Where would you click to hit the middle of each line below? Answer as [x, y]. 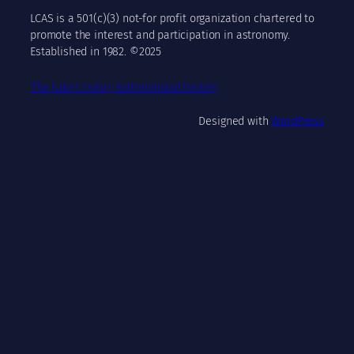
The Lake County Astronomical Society [124, 86]
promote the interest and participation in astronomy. [160, 35]
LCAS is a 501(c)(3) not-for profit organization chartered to [172, 18]
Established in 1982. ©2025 [96, 51]
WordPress [298, 121]
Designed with [235, 121]
